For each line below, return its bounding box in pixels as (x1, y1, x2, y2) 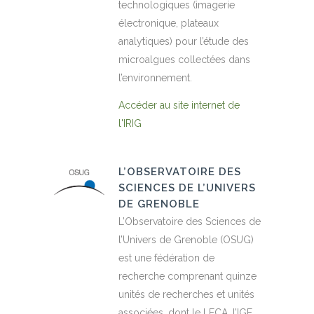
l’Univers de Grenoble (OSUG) (118, 234, 254, 246)
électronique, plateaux (118, 18, 219, 29)
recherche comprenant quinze (118, 271, 257, 282)
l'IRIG (118, 118, 142, 130)
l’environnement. (118, 72, 192, 84)
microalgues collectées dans (118, 54, 250, 66)
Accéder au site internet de (118, 100, 240, 111)
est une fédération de (118, 252, 214, 264)
